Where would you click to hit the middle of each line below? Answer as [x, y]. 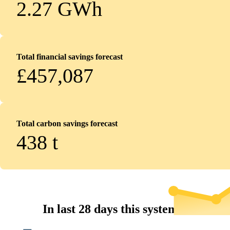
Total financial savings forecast [70, 57]
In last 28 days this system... [115, 209]
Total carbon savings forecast [67, 123]
